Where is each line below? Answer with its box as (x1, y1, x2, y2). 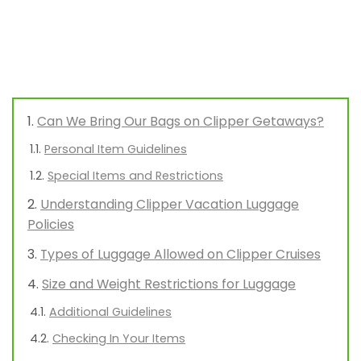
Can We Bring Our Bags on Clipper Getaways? (37, 112, 324, 131)
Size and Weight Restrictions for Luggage (42, 275, 296, 294)
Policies (27, 215, 74, 234)
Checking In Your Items (52, 330, 185, 347)
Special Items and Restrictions (48, 168, 223, 185)
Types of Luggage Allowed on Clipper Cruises (40, 245, 321, 264)
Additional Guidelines (49, 304, 172, 321)
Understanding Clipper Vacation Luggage (40, 195, 299, 214)
